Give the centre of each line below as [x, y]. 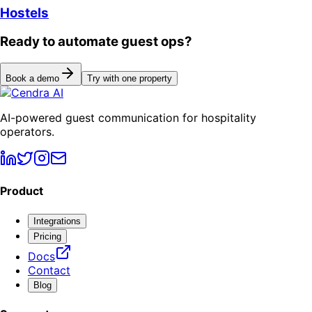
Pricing [47, 236]
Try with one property [130, 79]
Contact [49, 270]
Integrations [57, 221]
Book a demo [32, 79]
